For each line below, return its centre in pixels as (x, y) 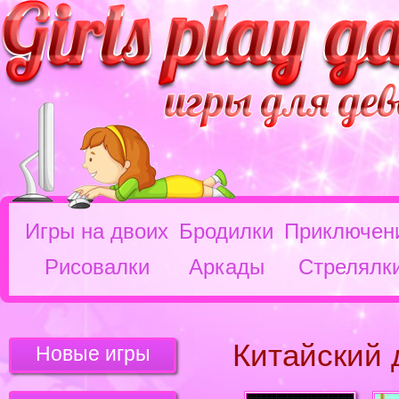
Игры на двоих (97, 231)
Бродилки (226, 231)
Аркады (226, 267)
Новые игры (93, 354)
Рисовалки (97, 267)
